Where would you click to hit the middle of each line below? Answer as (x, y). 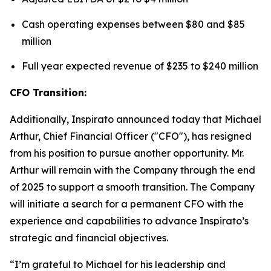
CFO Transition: (48, 92)
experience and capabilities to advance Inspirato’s (129, 220)
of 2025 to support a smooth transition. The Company (132, 187)
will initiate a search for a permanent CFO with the (127, 204)
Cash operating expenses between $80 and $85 (133, 24)
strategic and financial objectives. (89, 237)
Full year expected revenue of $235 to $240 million (140, 66)
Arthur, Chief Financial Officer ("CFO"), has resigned (131, 136)
